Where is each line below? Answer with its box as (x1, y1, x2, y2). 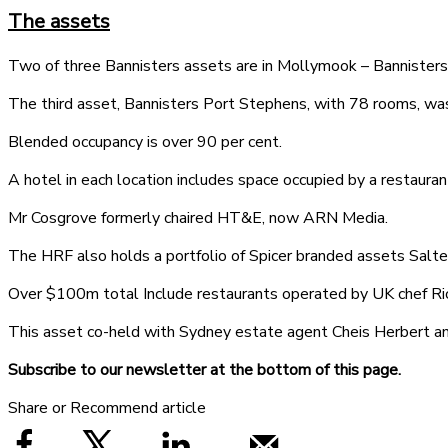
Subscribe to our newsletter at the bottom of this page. (8, 358, 401, 381)
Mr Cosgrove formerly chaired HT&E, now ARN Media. (8, 206, 388, 229)
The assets (8, 7, 110, 35)
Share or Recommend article (8, 396, 206, 419)
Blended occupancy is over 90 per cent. (8, 130, 282, 153)
